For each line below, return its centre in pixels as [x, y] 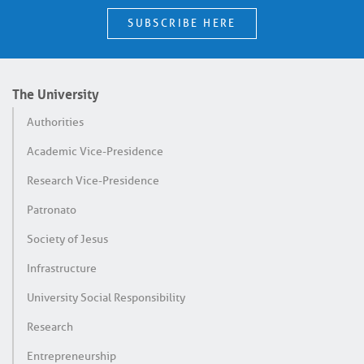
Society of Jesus [67, 238]
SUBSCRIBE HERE [182, 23]
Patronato [52, 209]
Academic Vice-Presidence [95, 151]
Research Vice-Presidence [93, 180]
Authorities [55, 121]
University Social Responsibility [106, 297]
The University [56, 92]
